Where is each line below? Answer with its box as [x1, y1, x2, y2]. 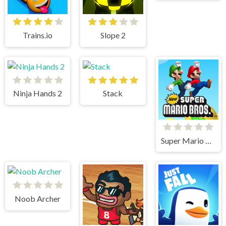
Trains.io [23, 30, 53, 40]
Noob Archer [15, 194, 61, 204]
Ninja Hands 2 [13, 88, 63, 98]
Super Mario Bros [205, 135, 212, 145]
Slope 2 [100, 30, 126, 40]
